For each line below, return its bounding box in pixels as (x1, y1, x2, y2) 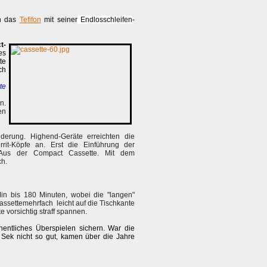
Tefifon (19, 15, 41, 24)
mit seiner (41, 15, 77, 24)
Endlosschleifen (77, 15, 133, 24)
